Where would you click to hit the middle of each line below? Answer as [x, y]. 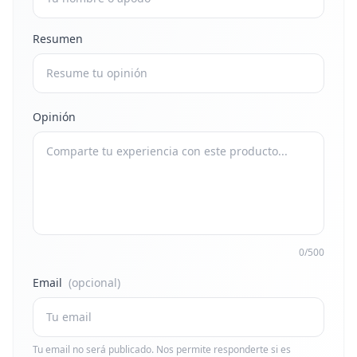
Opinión [54, 117]
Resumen [58, 39]
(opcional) [94, 282]
